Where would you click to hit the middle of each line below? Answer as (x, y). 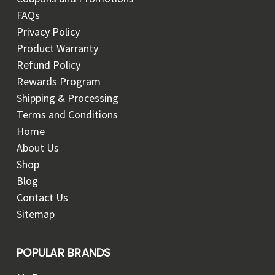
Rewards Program (59, 82)
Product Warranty (57, 48)
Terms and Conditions (67, 115)
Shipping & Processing (68, 98)
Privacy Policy (48, 32)
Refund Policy (48, 65)
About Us (38, 148)
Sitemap (36, 214)
